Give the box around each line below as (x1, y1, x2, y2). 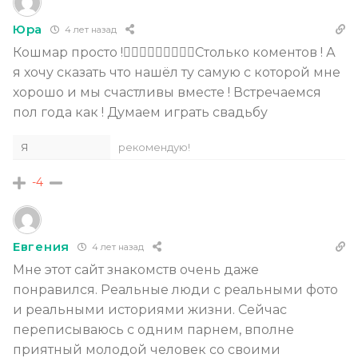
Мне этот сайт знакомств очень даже (13, 261, 259, 277)
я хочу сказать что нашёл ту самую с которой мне (13, 64, 340, 80)
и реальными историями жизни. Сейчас (13, 301, 287, 317)
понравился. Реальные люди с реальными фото (13, 281, 338, 297)
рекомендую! (118, 140, 190, 153)
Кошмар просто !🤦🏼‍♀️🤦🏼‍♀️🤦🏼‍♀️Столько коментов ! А (13, 44, 336, 60)
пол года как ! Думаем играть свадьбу (13, 104, 268, 120)
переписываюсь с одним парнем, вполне (13, 321, 294, 337)
